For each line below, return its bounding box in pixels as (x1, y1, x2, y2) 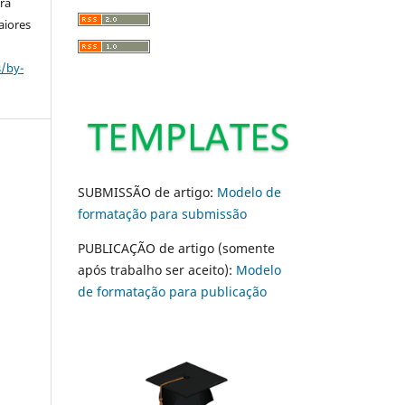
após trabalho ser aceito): (78, 260, 236, 278)
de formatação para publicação (78, 282, 267, 300)
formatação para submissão (78, 204, 247, 222)
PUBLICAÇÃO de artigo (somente (78, 239, 275, 257)
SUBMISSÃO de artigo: (78, 183, 217, 201)
